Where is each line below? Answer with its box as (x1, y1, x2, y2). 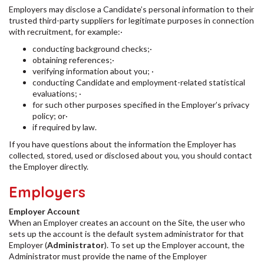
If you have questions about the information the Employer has (9, 139, 236, 149)
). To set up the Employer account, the (104, 240, 245, 250)
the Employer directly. (9, 161, 88, 171)
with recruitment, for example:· (9, 27, 124, 37)
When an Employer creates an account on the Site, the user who (9, 217, 245, 227)
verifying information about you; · (32, 66, 156, 76)
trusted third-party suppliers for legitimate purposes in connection (9, 15, 254, 25)
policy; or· (32, 111, 70, 121)
